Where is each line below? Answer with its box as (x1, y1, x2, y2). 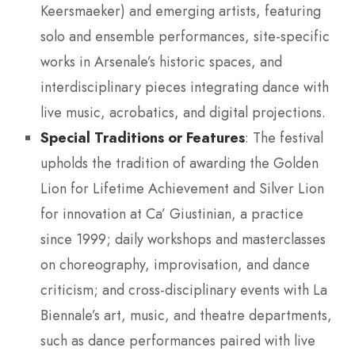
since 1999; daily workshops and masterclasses (40, 228, 326, 250)
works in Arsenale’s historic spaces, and (40, 51, 282, 72)
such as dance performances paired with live (40, 330, 315, 351)
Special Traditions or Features (40, 127, 245, 147)
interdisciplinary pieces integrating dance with (40, 76, 329, 97)
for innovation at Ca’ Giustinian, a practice (40, 203, 303, 224)
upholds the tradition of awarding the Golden (40, 152, 319, 174)
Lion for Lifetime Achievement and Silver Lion (40, 177, 324, 199)
